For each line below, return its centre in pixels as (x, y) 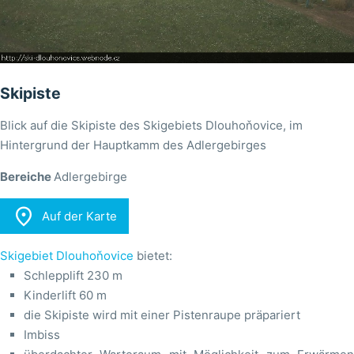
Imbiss (42, 335)
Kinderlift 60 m (65, 296)
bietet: (153, 256)
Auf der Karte (79, 217)
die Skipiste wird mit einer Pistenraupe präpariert (162, 315)
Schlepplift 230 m (73, 276)
